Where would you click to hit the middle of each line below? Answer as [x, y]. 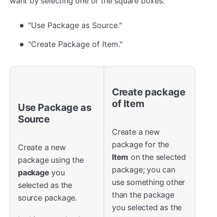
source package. [48, 197]
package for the [141, 144]
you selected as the [147, 207]
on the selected [157, 157]
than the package [143, 194]
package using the [51, 160]
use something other [149, 182]
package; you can [144, 169]
